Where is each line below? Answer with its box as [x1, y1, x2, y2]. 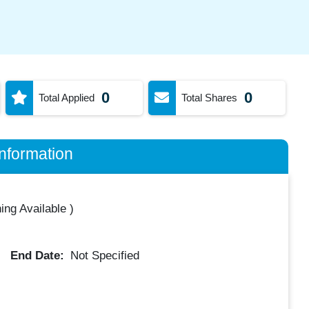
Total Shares [181, 91, 237, 103]
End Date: [10, 248, 68, 262]
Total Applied [38, 91, 94, 103]
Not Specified [70, 248, 139, 262]
